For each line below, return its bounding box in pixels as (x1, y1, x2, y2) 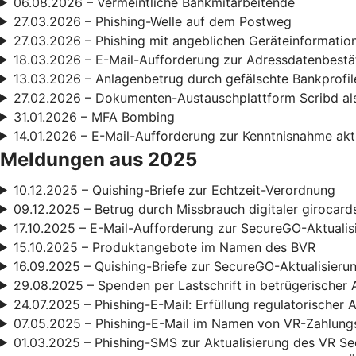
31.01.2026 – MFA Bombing (13, 108, 175, 125)
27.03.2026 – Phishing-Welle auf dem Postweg (13, 13, 292, 29)
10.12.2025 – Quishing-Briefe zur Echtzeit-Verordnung (13, 181, 335, 198)
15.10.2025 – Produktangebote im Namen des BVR (13, 238, 315, 255)
